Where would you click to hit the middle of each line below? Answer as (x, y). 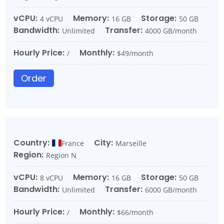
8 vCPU (51, 177)
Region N (61, 155)
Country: (31, 143)
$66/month (135, 212)
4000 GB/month (171, 30)
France (72, 143)
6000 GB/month (171, 189)
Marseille (131, 143)
